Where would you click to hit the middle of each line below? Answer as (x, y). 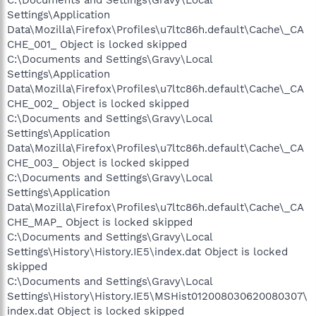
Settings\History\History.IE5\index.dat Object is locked (147, 252)
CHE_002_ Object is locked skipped (98, 104)
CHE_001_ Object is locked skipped (97, 44)
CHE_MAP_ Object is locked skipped (100, 222)
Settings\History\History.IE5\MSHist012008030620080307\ (157, 296)
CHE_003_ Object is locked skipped (98, 163)
